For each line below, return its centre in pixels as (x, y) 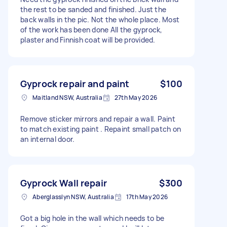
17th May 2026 (147, 197)
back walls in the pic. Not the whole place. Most (100, 19)
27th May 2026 (136, 97)
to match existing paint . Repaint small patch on (101, 129)
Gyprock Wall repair (64, 183)
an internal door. (48, 139)
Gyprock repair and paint (75, 83)
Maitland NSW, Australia (67, 97)
